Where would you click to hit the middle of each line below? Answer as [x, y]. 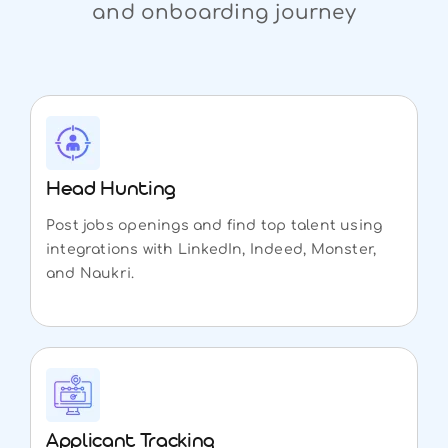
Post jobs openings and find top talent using [214, 225]
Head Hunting [111, 191]
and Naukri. [90, 273]
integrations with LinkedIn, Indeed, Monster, [211, 249]
